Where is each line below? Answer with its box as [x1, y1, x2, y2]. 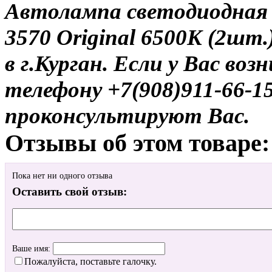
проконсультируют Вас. [5, 103, 250, 128]
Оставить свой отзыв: [12, 185, 127, 198]
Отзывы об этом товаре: [5, 129, 270, 157]
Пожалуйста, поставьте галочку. [24, 256, 157, 267]
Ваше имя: [12, 243, 53, 253]
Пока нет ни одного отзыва [12, 171, 112, 180]
